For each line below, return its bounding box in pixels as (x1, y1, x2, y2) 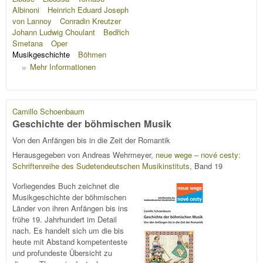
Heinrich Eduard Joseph (47, 4, 129, 15)
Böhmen (77, 48, 106, 60)
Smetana (12, 37, 43, 49)
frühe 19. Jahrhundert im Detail (12, 214, 117, 225)
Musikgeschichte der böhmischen (12, 191, 126, 203)
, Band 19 (190, 160, 222, 171)
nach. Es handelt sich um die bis (12, 225, 124, 237)
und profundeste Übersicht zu (12, 247, 112, 259)
